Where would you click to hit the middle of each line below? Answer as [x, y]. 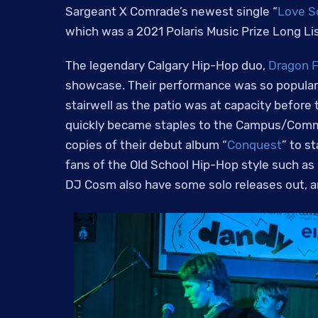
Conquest [254, 145]
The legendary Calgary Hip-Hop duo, [167, 66]
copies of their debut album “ [146, 145]
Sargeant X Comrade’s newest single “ [171, 12]
